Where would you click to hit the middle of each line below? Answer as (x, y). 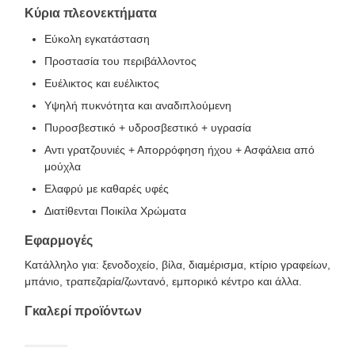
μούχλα (63, 166)
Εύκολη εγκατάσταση (97, 39)
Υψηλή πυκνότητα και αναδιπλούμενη (138, 105)
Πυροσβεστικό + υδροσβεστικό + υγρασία (148, 128)
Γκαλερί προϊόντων (83, 311)
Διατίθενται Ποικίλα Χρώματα (115, 211)
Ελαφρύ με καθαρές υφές (107, 189)
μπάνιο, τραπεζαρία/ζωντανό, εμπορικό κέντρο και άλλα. (163, 281)
